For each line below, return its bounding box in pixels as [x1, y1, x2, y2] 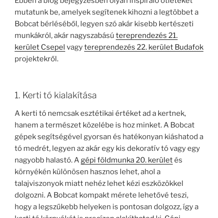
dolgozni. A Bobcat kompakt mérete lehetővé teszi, [15, 191, 188, 200]
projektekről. [15, 54, 58, 64]
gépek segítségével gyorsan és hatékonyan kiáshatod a [15, 132, 203, 142]
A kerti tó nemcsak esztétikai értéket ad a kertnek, [15, 109, 186, 118]
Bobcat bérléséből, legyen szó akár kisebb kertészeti [15, 19, 194, 29]
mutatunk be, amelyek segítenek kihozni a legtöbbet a [15, 8, 199, 17]
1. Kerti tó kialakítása [15, 90, 97, 100]
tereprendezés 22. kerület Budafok [84, 43, 203, 52]
